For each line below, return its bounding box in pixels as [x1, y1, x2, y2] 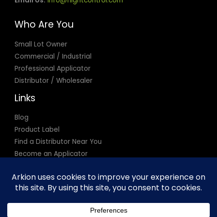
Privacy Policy [15, 161, 59, 170]
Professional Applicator [15, 63, 91, 73]
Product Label [15, 124, 60, 134]
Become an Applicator [15, 149, 88, 158]
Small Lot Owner [15, 39, 67, 49]
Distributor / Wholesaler [15, 76, 93, 85]
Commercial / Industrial [15, 51, 92, 61]
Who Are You [15, 18, 74, 31]
